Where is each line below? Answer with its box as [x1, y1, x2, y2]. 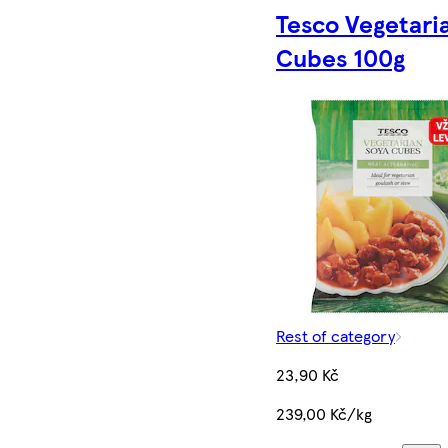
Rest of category [276, 323, 395, 347]
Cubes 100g [276, 39, 405, 74]
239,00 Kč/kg [276, 401, 372, 425]
